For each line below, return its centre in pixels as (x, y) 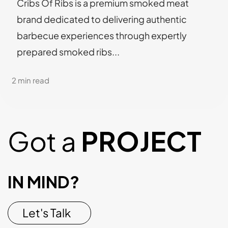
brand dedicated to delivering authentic (102, 19)
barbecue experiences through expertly (102, 35)
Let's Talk (47, 213)
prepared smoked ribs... (68, 51)
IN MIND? (44, 181)
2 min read (31, 80)
